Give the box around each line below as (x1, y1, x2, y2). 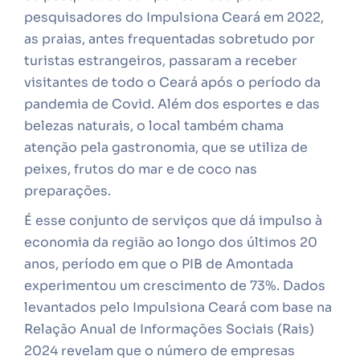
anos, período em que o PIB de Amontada (24, 256, 293, 272)
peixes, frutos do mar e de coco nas (24, 161, 257, 178)
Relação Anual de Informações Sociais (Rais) (24, 321, 314, 337)
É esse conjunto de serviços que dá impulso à (24, 212, 322, 229)
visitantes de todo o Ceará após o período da (24, 74, 321, 91)
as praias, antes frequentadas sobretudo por (24, 31, 315, 47)
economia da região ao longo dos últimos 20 (24, 234, 317, 251)
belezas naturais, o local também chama (24, 117, 284, 134)
